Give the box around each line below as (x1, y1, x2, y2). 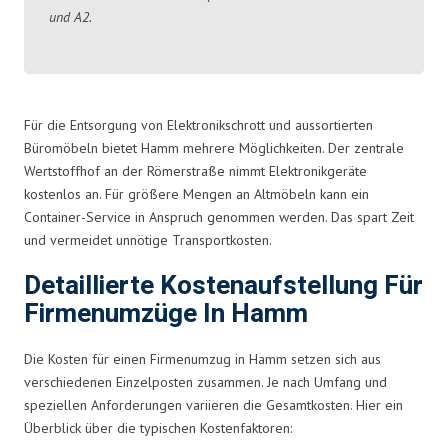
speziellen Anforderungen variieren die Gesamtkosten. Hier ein (24, 395, 403, 414)
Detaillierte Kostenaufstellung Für (24, 266, 423, 305)
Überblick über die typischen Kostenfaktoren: (24, 418, 292, 437)
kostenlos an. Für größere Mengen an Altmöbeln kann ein (24, 184, 369, 203)
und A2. (49, 7, 92, 26)
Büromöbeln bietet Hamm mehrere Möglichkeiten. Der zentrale (24, 138, 404, 157)
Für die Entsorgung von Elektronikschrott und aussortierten (24, 115, 373, 134)
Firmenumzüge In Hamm (24, 294, 308, 333)
